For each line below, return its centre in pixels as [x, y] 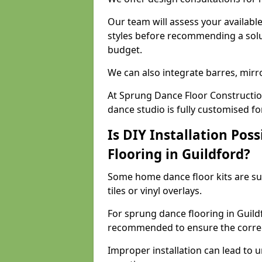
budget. [125, 50]
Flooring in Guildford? [179, 154]
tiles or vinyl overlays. [155, 191]
